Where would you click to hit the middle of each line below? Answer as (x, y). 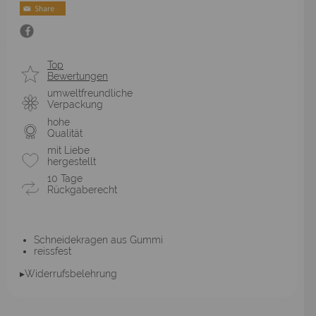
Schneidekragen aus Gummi (98, 239)
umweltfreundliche (90, 93)
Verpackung (75, 105)
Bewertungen (78, 77)
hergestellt (72, 162)
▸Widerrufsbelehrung (68, 273)
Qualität (65, 133)
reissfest (53, 251)
